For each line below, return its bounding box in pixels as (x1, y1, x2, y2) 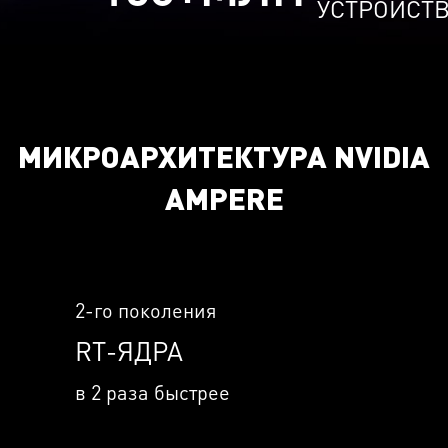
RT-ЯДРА (74, 334, 183, 367)
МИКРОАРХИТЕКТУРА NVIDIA (18, 136, 430, 175)
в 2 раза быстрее (74, 379, 230, 405)
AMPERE (164, 178, 284, 217)
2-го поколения (74, 297, 217, 323)
